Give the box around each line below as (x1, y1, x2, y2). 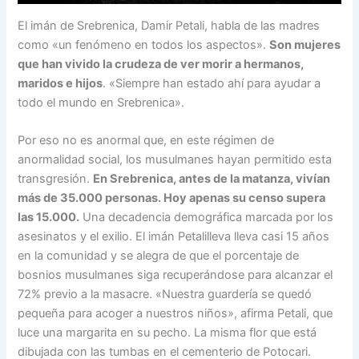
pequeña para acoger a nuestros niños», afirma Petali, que (18, 306, 333, 321)
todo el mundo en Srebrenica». (18, 95, 185, 110)
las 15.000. (18, 210, 80, 225)
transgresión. (18, 171, 94, 187)
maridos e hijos (18, 75, 103, 91)
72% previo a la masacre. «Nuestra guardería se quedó (18, 287, 313, 302)
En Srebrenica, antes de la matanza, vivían (93, 171, 331, 187)
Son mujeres (269, 37, 341, 52)
